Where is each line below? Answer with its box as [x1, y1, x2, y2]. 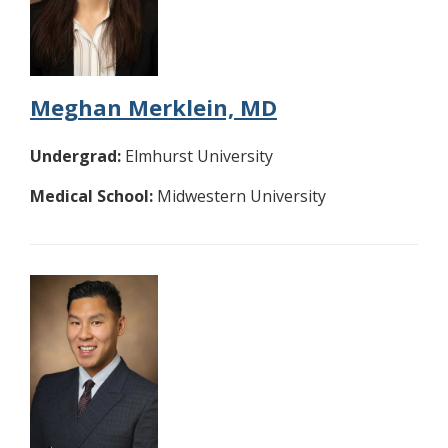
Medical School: [30, 184, 153, 207]
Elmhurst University [121, 144, 273, 167]
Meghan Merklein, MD [30, 91, 277, 122]
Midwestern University [153, 184, 326, 207]
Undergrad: [30, 144, 121, 167]
